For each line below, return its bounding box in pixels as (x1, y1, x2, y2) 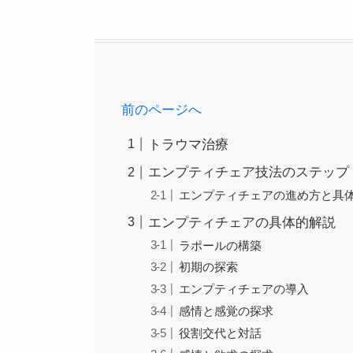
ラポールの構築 (178, 238, 262, 252)
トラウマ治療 (148, 136, 229, 152)
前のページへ (121, 102, 203, 117)
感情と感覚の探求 (178, 303, 273, 318)
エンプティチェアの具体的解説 (148, 214, 336, 230)
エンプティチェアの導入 (178, 282, 309, 296)
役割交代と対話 (178, 325, 262, 340)
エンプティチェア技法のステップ (148, 165, 350, 180)
